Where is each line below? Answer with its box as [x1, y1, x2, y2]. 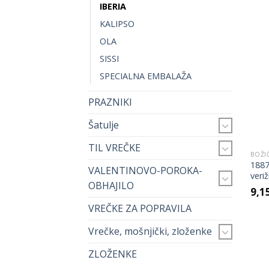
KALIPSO [100, 18, 134, 30]
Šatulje [88, 118, 119, 132]
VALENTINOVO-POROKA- [88, 164, 202, 178]
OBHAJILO [88, 179, 134, 193]
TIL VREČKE [88, 141, 141, 155]
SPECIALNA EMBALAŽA [100, 70, 192, 82]
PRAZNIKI [88, 95, 132, 109]
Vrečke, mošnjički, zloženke [88, 225, 212, 238]
